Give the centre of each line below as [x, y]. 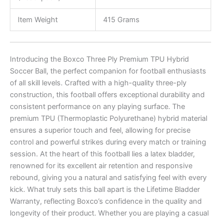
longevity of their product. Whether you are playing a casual [109, 213]
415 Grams [121, 20]
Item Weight [37, 20]
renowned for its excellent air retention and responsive [101, 166]
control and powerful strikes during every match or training [108, 142]
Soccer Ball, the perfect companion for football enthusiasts [108, 71]
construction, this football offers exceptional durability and [107, 95]
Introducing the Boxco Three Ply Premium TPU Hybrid [99, 59]
